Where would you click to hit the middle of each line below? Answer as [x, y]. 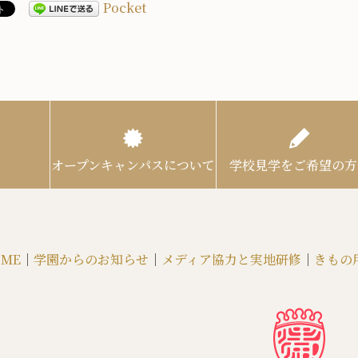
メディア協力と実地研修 [231, 259]
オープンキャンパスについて [133, 165]
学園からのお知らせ [91, 259]
